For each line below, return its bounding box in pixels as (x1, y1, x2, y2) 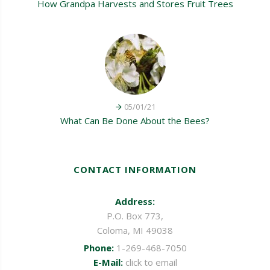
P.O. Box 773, (107, 209, 163, 222)
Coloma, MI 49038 (97, 224, 173, 236)
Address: (115, 195, 155, 207)
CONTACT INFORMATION (73, 163, 197, 175)
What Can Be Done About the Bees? (60, 114, 210, 127)
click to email (125, 256, 177, 268)
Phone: (83, 241, 114, 254)
